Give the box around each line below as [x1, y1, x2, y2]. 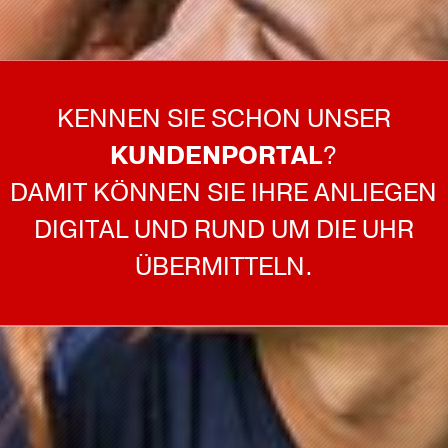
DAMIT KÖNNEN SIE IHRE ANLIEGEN [10, 175, 438, 210]
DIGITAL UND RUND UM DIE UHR [33, 212, 414, 247]
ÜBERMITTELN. [134, 249, 313, 284]
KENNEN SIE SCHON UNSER [56, 101, 391, 136]
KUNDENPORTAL [110, 138, 324, 173]
